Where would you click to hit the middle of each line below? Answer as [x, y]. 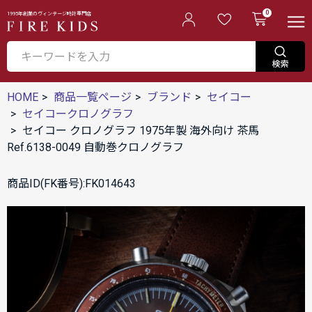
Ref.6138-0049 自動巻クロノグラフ [95, 147]
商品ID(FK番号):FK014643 [71, 184]
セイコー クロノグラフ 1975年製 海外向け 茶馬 [141, 131]
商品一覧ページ [93, 97]
